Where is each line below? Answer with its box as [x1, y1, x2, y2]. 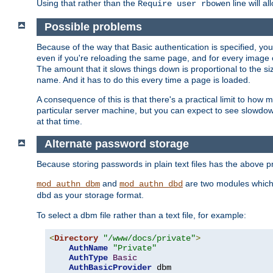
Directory [54, 233, 98, 243]
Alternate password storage [44, 138, 192, 151]
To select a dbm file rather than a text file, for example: [37, 210, 246, 220]
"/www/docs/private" [103, 233, 196, 243]
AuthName [69, 243, 108, 253]
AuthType [69, 253, 108, 263]
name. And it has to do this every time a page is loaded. [37, 74, 250, 85]
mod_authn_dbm [37, 179, 100, 189]
